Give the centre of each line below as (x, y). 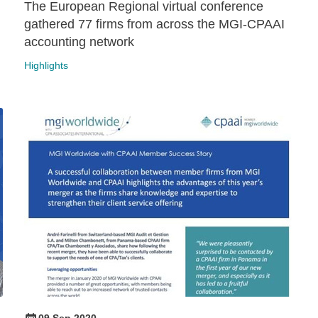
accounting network (79, 42)
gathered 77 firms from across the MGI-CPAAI (154, 24)
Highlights (46, 66)
